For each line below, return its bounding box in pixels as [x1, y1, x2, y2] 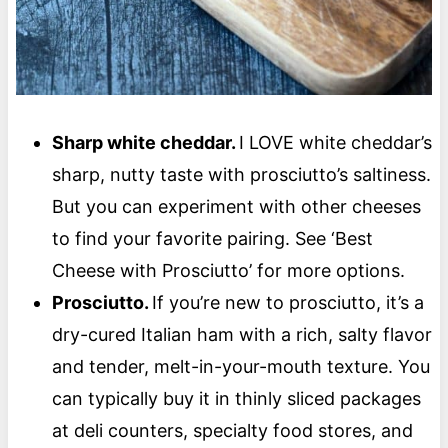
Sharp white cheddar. [51, 131, 239, 153]
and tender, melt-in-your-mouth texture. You [51, 355, 430, 377]
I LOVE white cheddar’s [238, 131, 432, 153]
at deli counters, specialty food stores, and [51, 419, 413, 441]
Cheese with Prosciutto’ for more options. [51, 259, 415, 281]
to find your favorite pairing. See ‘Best [51, 227, 373, 249]
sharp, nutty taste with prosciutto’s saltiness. [51, 163, 431, 185]
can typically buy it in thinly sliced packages [51, 387, 421, 409]
